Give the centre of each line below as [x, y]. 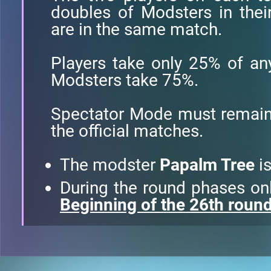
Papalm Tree [207, 165]
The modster [110, 165]
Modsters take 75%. [125, 80]
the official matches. [127, 131]
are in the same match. [136, 29]
